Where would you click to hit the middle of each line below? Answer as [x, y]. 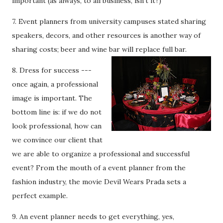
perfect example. [40, 196]
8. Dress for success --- [52, 70]
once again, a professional [55, 84]
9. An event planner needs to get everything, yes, [93, 217]
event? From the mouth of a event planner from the [99, 168]
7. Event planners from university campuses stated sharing [109, 21]
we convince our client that [57, 140]
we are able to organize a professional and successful [101, 154]
